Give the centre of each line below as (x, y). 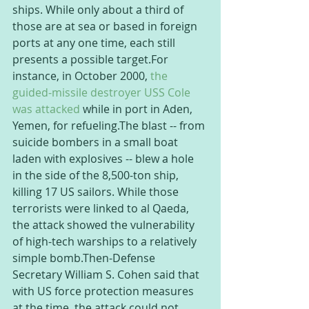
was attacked (46, 109)
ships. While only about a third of (99, 10)
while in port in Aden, (138, 109)
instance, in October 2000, (81, 76)
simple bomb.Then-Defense (85, 258)
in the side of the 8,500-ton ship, (97, 175)
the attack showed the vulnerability (105, 225)
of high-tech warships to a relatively (106, 241)
